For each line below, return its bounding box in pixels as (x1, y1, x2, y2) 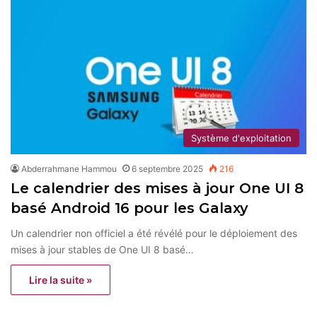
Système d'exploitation (191, 132, 292, 144)
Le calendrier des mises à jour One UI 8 (11, 179, 304, 197)
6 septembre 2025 (132, 163, 203, 174)
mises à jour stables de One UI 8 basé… (11, 243, 194, 255)
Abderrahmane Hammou (21, 163, 117, 174)
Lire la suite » (29, 273, 92, 286)
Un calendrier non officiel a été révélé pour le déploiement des (11, 226, 297, 239)
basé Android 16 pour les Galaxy (11, 199, 253, 217)
